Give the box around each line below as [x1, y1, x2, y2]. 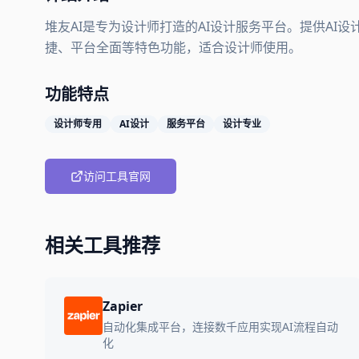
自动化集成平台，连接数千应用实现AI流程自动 [103, 319, 338, 334]
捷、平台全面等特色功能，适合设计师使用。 [45, 38, 301, 56]
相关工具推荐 [45, 232, 160, 258]
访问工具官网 [83, 168, 151, 184]
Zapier [103, 297, 143, 315]
